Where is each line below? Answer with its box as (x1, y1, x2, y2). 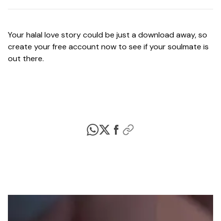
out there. (8, 53, 44, 64)
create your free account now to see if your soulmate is (8, 41, 209, 52)
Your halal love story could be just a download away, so (8, 30, 207, 40)
